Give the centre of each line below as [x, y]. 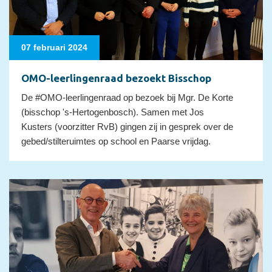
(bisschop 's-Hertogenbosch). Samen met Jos [113, 112]
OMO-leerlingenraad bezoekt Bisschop [116, 78]
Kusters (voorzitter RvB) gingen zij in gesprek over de [127, 127]
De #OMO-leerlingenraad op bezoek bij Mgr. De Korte [127, 98]
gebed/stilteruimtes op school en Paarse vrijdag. [116, 141]
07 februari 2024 [54, 48]
